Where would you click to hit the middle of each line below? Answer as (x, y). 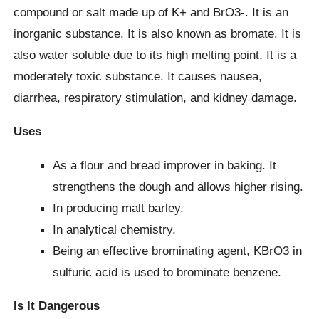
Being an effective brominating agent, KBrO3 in (178, 250)
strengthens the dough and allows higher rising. (178, 186)
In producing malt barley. (119, 208)
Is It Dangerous (57, 305)
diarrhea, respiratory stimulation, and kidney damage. (156, 97)
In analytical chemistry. (115, 229)
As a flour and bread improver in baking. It (165, 165)
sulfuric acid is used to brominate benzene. (167, 272)
